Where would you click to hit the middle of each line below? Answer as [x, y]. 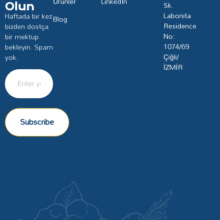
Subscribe [37, 122]
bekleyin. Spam [29, 47]
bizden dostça [27, 26]
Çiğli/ [171, 56]
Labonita [177, 15]
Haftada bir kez [28, 16]
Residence [180, 26]
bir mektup [22, 36]
